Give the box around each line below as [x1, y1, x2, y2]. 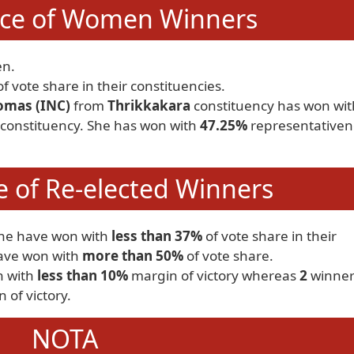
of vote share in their [202, 227, 337, 245]
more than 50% [82, 247, 183, 265]
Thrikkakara [107, 96, 190, 115]
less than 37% [111, 227, 202, 245]
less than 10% [37, 266, 128, 284]
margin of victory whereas [128, 266, 299, 284]
